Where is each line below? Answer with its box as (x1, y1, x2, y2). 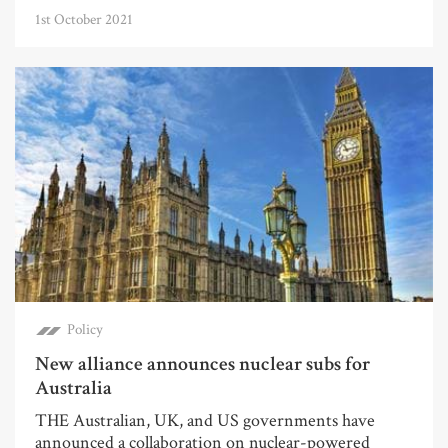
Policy (67, 319, 103, 339)
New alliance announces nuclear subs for (35, 350, 370, 377)
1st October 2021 (35, 9, 133, 29)
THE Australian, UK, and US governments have (35, 408, 375, 432)
